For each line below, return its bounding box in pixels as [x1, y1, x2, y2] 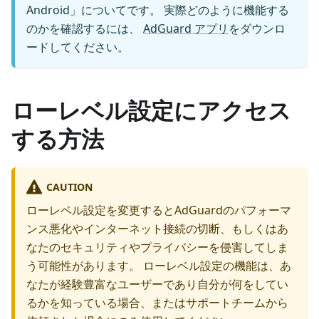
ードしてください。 [26, 39, 129, 56]
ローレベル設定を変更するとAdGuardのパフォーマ [26, 202, 291, 218]
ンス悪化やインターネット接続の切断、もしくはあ [26, 220, 288, 236]
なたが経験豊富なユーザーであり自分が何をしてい [26, 276, 288, 292]
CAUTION [46, 179, 93, 194]
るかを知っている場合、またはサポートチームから [26, 294, 288, 310]
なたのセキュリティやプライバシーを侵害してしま [26, 239, 288, 255]
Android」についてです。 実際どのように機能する [26, 2, 289, 19]
